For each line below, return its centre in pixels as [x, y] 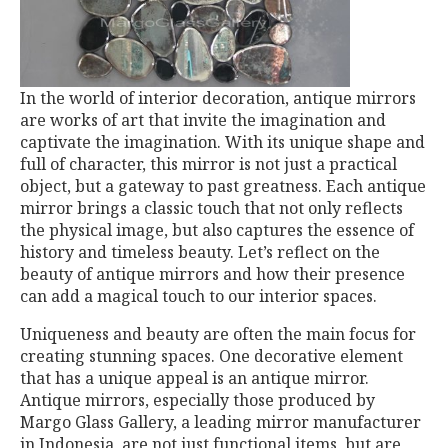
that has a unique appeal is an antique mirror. [194, 378]
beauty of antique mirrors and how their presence [212, 274]
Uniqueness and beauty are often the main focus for [218, 334]
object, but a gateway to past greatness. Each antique [223, 186]
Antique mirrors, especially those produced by [197, 400]
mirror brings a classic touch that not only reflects [211, 208]
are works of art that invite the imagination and [203, 120]
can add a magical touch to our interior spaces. [198, 296]
